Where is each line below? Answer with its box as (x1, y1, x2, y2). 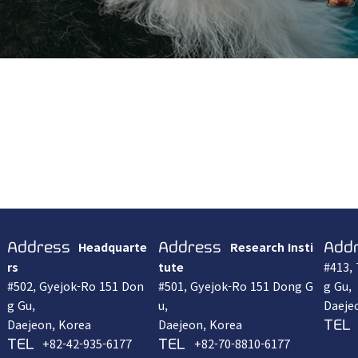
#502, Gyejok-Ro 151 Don (6, 277, 144, 295)
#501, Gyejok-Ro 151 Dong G (158, 277, 314, 295)
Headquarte (74, 238, 147, 256)
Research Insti (226, 238, 313, 256)
